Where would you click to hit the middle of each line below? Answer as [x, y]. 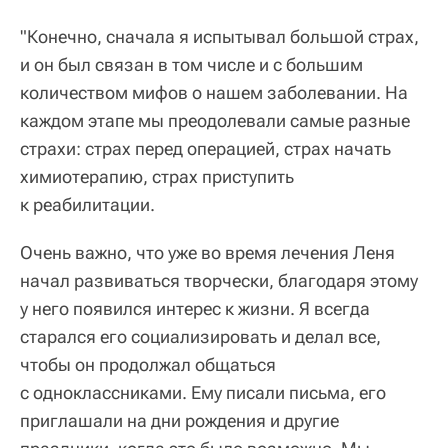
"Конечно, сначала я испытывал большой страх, [219, 36]
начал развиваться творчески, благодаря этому [219, 280]
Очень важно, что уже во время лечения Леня [207, 252]
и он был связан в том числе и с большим [191, 64]
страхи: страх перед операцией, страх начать [205, 148]
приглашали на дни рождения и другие [179, 420]
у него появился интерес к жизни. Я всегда [195, 308]
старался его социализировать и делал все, [200, 336]
